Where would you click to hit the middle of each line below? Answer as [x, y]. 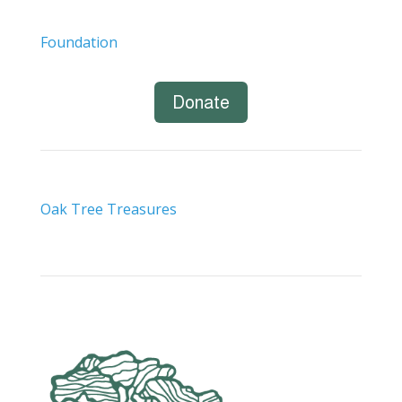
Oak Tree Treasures [108, 209]
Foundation [79, 42]
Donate [201, 102]
